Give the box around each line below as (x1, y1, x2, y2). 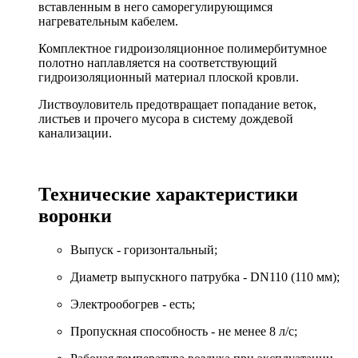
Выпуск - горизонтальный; (70, 243, 217, 257)
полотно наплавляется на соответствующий (38, 56, 277, 70)
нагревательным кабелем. (38, 14, 178, 29)
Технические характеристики (38, 184, 298, 205)
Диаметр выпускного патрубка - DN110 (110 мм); (70, 270, 340, 284)
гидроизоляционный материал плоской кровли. (38, 70, 299, 85)
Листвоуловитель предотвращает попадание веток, (38, 97, 316, 112)
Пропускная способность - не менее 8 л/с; (70, 324, 297, 339)
